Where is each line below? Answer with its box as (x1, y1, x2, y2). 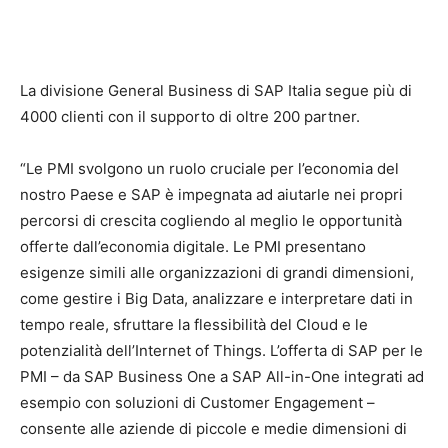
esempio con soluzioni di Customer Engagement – (20, 393, 375, 412)
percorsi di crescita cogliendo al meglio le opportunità (20, 211, 402, 230)
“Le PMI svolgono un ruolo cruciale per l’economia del (20, 159, 399, 178)
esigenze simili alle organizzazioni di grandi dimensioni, (20, 263, 414, 282)
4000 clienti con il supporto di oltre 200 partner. (20, 107, 360, 126)
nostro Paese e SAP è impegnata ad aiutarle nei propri (20, 185, 403, 204)
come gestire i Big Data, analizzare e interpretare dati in (20, 289, 413, 308)
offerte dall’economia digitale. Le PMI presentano (20, 237, 366, 256)
